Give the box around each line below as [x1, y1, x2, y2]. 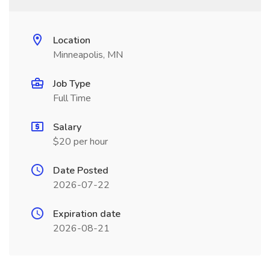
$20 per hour [53, 135, 108, 148]
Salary [53, 121, 81, 134]
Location [53, 34, 90, 47]
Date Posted [53, 164, 108, 177]
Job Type [53, 77, 90, 90]
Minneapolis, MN [53, 48, 123, 61]
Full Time [53, 92, 91, 105]
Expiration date [53, 207, 121, 221]
